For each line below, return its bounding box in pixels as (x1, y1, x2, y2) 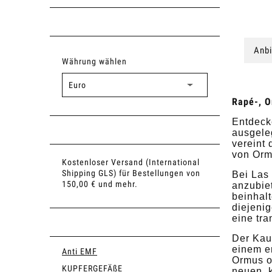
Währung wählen (62, 56, 127, 67)
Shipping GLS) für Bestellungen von (62, 168, 200, 178)
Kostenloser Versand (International (62, 157, 200, 167)
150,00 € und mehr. (62, 178, 138, 189)
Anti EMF (62, 246, 97, 256)
